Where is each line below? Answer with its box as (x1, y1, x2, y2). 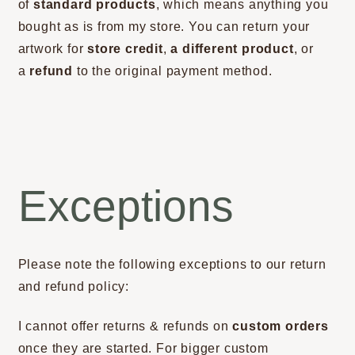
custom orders (232, 319, 329, 334)
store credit (87, 42, 163, 55)
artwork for (17, 42, 88, 55)
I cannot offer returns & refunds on (17, 319, 233, 334)
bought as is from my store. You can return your (17, 20, 311, 33)
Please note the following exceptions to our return (17, 257, 326, 271)
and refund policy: (17, 279, 130, 293)
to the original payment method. (73, 64, 273, 78)
